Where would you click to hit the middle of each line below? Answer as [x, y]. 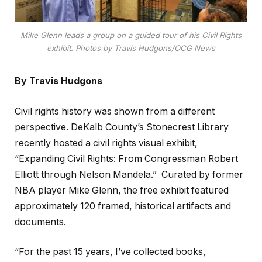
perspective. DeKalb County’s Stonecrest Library [122, 127]
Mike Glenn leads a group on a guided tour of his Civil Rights [131, 35]
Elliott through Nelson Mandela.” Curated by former [129, 174]
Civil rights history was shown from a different [115, 111]
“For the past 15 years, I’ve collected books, [110, 252]
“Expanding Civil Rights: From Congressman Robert [126, 158]
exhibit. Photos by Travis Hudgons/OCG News [131, 48]
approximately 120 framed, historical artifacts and [123, 206]
